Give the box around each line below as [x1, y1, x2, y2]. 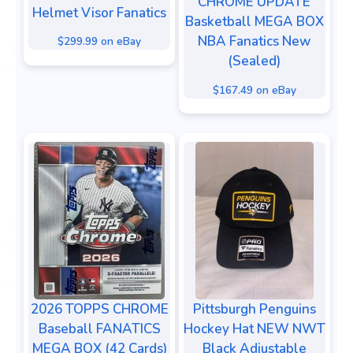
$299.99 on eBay [58, 34, 141, 50]
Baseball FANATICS [38, 320, 161, 339]
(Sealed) [228, 51, 281, 70]
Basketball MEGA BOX [184, 12, 324, 31]
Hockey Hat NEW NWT [183, 320, 325, 339]
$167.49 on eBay [212, 82, 296, 98]
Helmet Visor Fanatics [32, 3, 166, 22]
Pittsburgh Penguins [192, 300, 316, 319]
